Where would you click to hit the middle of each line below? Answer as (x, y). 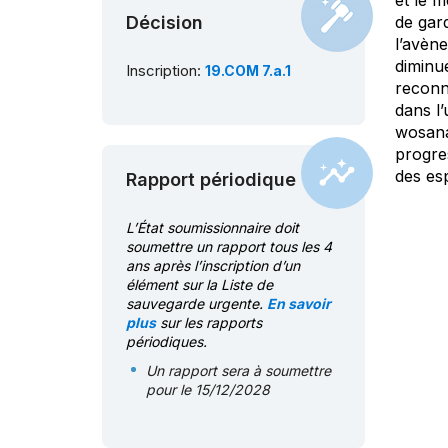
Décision (164, 23)
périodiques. (166, 342)
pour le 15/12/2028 (208, 390)
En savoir (299, 304)
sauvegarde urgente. (196, 304)
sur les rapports (209, 323)
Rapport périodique (211, 180)
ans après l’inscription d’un (213, 266)
